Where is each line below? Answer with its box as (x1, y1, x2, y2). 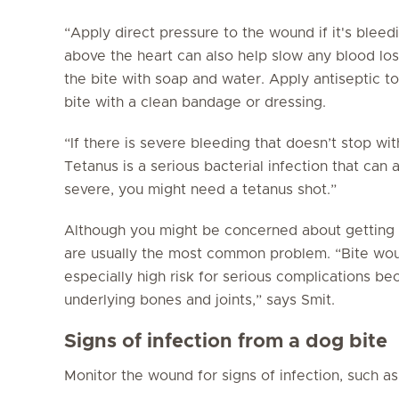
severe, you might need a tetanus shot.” (64, 182, 346, 197)
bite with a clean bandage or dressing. (64, 94, 326, 110)
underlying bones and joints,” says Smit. (64, 292, 335, 307)
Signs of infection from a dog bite (64, 331, 387, 352)
